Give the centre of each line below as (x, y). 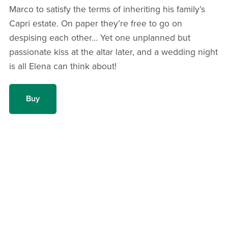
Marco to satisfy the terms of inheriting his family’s (107, 10)
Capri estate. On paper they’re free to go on (95, 24)
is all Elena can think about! (63, 67)
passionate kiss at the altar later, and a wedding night (113, 52)
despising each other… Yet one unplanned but (99, 38)
